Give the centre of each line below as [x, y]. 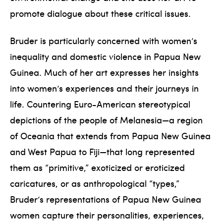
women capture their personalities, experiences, [107, 215]
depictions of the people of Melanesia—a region [106, 119]
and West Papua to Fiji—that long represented [102, 151]
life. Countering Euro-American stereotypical [100, 104]
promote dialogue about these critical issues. [100, 13]
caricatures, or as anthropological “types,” [95, 183]
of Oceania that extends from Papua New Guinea [110, 135]
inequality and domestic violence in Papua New [105, 56]
